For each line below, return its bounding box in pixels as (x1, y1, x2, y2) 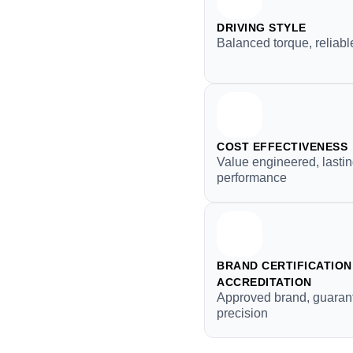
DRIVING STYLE (217, 21, 307, 34)
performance (217, 171, 287, 184)
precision (217, 307, 268, 320)
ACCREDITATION (217, 276, 312, 288)
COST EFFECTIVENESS (217, 140, 347, 153)
